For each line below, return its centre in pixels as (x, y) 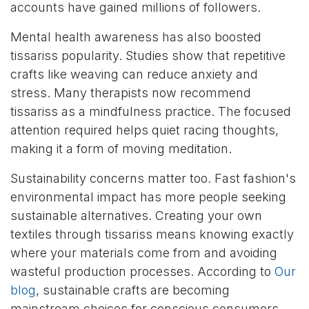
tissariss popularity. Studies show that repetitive (148, 56)
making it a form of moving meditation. (121, 149)
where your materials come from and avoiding (144, 253)
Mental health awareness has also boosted (136, 37)
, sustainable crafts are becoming (133, 290)
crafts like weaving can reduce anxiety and (134, 74)
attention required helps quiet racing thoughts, (144, 130)
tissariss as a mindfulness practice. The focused (151, 112)
